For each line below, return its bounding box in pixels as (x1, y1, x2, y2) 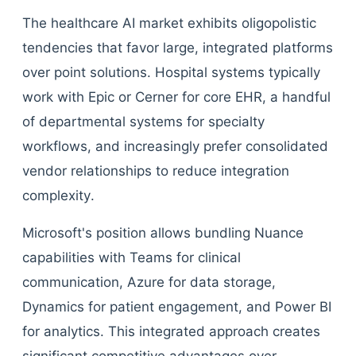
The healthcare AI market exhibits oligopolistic (22, 15, 316, 31)
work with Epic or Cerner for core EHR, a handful (22, 89, 331, 105)
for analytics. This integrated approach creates (22, 323, 320, 339)
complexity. (22, 188, 95, 203)
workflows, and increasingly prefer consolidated (22, 138, 328, 154)
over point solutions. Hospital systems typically (22, 64, 320, 80)
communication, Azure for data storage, (22, 274, 276, 290)
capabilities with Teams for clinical (22, 250, 241, 265)
